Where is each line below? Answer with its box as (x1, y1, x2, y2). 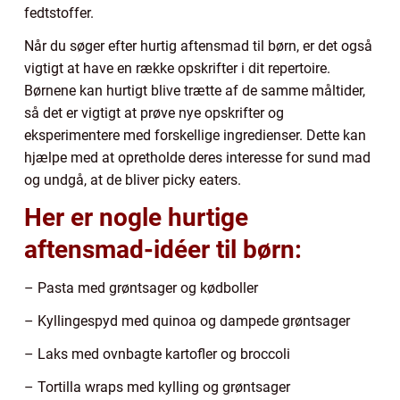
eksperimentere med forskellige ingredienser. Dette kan (24, 126, 366, 144)
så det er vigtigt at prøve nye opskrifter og (24, 104, 284, 121)
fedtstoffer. (24, 4, 94, 21)
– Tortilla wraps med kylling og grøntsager (24, 378, 290, 396)
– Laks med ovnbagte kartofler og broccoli (24, 345, 290, 362)
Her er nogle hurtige (24, 202, 248, 232)
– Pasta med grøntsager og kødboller (24, 279, 258, 296)
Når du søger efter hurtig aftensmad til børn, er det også (24, 37, 372, 54)
